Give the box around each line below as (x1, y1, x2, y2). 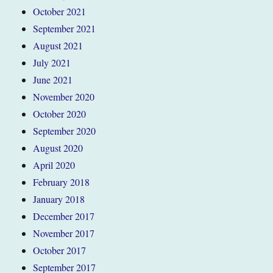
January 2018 (33, 192, 85, 205)
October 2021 (33, 4, 87, 18)
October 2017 (33, 243, 87, 257)
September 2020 (33, 124, 96, 137)
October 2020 (33, 107, 87, 120)
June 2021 (33, 73, 73, 86)
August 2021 (33, 38, 83, 52)
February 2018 (33, 175, 90, 188)
